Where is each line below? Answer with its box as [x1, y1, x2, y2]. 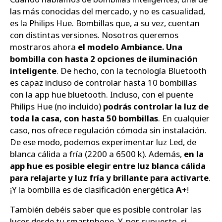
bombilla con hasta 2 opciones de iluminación [10, 53, 198, 64]
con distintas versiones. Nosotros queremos [10, 29, 178, 41]
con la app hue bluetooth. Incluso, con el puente [10, 88, 193, 100]
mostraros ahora [10, 41, 78, 53]
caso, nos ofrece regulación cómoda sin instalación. [10, 124, 207, 136]
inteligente [10, 64, 56, 76]
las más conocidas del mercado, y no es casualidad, [10, 5, 205, 17]
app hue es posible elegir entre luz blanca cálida [10, 160, 206, 171]
